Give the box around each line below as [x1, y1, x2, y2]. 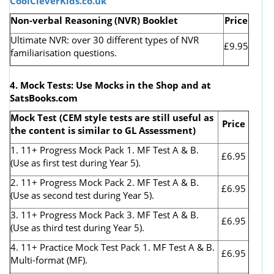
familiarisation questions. [10, 46, 117, 59]
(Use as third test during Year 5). [10, 221, 144, 234]
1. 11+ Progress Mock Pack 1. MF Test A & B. [10, 143, 199, 156]
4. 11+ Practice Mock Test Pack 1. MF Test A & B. [10, 240, 215, 253]
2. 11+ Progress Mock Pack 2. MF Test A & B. [10, 176, 199, 188]
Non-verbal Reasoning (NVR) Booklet [10, 13, 178, 26]
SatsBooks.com [10, 91, 78, 104]
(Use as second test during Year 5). [10, 188, 154, 201]
